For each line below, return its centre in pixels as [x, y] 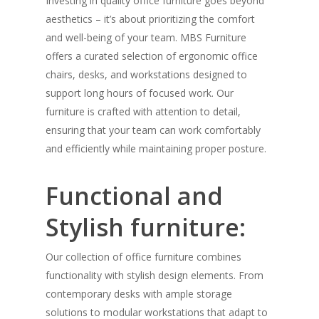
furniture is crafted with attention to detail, [143, 112]
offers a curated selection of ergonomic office [152, 56]
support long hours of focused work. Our [140, 93]
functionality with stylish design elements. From [155, 276]
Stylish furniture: [146, 228]
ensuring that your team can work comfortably [153, 130]
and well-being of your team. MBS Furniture [146, 38]
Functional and [134, 196]
